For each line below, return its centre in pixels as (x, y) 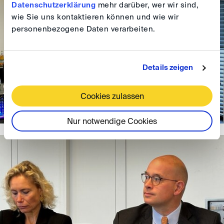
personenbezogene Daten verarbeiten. (83, 29)
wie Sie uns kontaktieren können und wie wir (95, 17)
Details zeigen (168, 68)
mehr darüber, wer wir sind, (147, 5)
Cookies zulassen (112, 97)
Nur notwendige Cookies (112, 122)
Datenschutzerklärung (53, 5)
